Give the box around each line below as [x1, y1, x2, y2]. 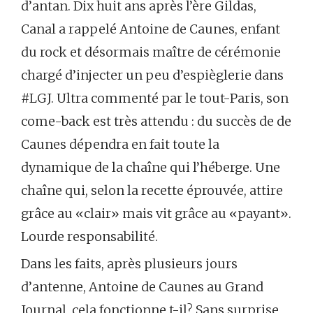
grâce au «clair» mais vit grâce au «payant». [21, 205, 291, 221]
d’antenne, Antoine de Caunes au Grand [21, 278, 263, 295]
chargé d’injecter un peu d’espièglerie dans [21, 66, 284, 83]
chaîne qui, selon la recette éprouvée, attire [21, 182, 283, 198]
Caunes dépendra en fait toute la [21, 136, 219, 152]
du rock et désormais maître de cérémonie [21, 43, 281, 60]
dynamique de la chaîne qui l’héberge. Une [21, 159, 280, 175]
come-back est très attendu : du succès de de [21, 112, 291, 129]
